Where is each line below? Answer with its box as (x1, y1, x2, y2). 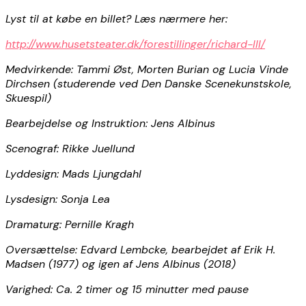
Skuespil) (5, 90, 51, 105)
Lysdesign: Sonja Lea (5, 191, 110, 206)
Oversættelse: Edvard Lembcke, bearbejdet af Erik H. (5, 242, 275, 257)
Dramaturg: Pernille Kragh (5, 217, 134, 232)
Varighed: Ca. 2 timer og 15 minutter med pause (5, 281, 249, 296)
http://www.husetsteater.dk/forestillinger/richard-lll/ (5, 36, 265, 51)
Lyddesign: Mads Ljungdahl (5, 166, 141, 181)
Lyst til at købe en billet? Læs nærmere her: (5, 11, 227, 26)
